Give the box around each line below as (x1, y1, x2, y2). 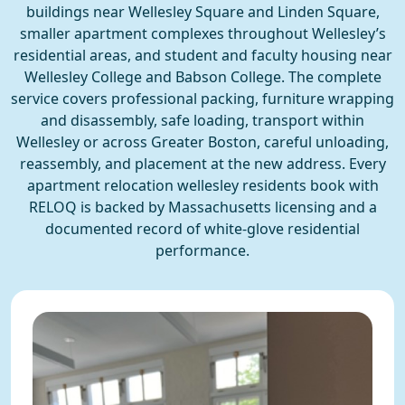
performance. (155, 240, 250, 261)
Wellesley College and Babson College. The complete (24, 67, 381, 88)
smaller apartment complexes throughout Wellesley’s (19, 24, 386, 44)
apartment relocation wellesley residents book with (26, 175, 379, 196)
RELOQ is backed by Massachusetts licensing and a (28, 197, 377, 218)
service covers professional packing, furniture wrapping (11, 89, 394, 109)
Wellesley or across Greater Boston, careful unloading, (16, 132, 389, 153)
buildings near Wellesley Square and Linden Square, (25, 2, 380, 23)
